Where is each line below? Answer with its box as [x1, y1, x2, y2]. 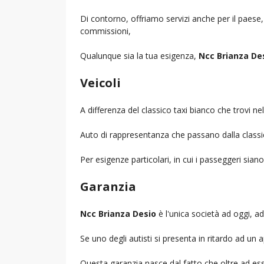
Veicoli [80, 74, 121, 91]
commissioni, [80, 25, 131, 37]
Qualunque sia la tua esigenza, [80, 49, 199, 61]
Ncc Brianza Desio [80, 207, 156, 219]
